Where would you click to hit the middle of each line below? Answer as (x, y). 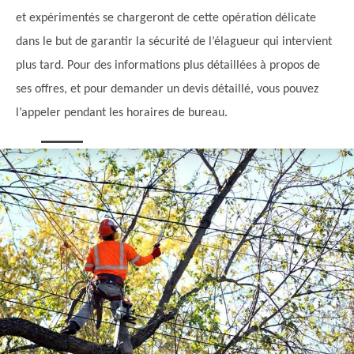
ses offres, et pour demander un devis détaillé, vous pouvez (167, 90)
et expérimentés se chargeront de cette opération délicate (166, 19)
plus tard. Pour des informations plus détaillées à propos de (168, 66)
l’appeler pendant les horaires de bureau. (122, 113)
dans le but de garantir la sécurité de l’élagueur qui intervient (174, 42)
